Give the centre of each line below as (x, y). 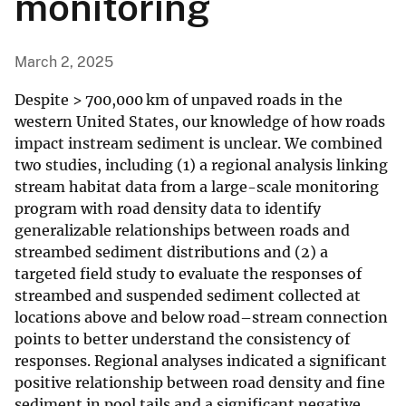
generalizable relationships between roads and (182, 231)
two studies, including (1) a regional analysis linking (201, 165)
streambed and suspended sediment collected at (188, 296)
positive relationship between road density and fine (200, 383)
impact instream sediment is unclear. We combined (198, 144)
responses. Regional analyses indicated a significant (201, 361)
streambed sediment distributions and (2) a (171, 252)
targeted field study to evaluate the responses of (188, 274)
